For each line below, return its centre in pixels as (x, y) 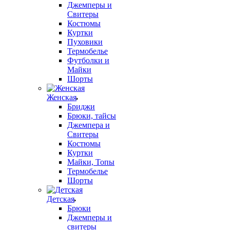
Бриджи (81, 107)
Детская (61, 199)
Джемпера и (89, 125)
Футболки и (88, 60)
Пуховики (85, 42)
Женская (62, 97)
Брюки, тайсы (92, 116)
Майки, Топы (91, 162)
